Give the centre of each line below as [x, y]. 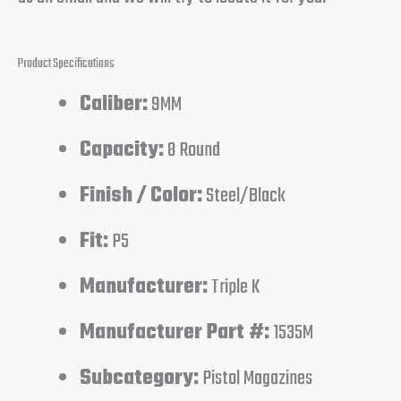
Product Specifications [66, 64]
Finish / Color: [141, 196]
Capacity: [122, 150]
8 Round [192, 150]
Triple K [234, 287]
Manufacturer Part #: [175, 333]
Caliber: [114, 104]
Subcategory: [140, 378]
